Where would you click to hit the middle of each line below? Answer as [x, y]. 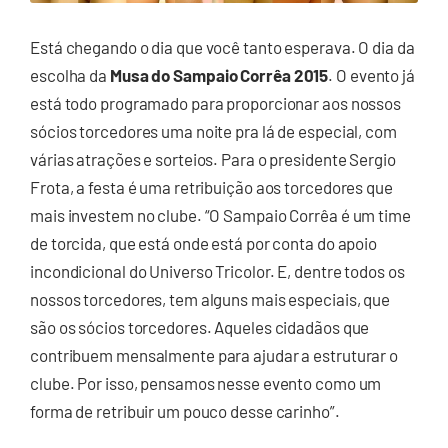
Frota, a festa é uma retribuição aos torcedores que [211, 186]
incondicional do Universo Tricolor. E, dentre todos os [217, 270]
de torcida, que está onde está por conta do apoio [204, 242]
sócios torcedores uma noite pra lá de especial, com [213, 130]
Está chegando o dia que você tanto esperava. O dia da [222, 46]
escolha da [70, 74]
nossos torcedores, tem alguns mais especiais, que [210, 298]
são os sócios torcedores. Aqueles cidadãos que [200, 326]
